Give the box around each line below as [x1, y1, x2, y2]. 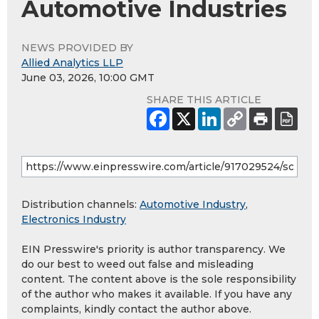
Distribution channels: [21, 198, 140, 211]
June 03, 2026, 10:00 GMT [21, 71, 155, 85]
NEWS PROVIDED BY [21, 41, 133, 55]
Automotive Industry [140, 198, 246, 211]
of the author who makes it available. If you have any [21, 288, 292, 301]
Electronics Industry [21, 213, 126, 226]
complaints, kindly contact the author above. [21, 303, 251, 316]
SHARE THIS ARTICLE [147, 93, 261, 107]
